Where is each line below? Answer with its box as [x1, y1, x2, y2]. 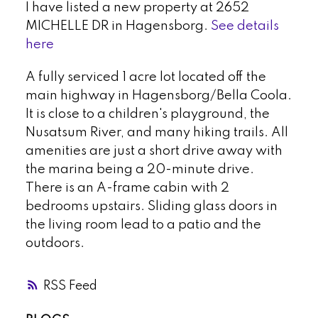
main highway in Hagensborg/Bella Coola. [25, 89, 292, 102]
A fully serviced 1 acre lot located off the [25, 70, 266, 84]
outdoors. [25, 236, 84, 250]
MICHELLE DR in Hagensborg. [25, 19, 211, 33]
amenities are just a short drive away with [25, 144, 283, 158]
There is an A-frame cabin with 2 [25, 181, 229, 194]
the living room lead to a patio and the [25, 218, 261, 231]
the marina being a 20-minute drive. [25, 163, 254, 176]
